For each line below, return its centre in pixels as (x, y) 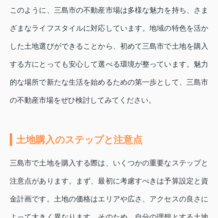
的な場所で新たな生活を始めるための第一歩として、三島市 (109, 82)
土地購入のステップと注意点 (79, 140)
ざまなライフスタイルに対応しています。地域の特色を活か (109, 28)
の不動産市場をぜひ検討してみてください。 (83, 100)
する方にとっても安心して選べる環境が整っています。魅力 (109, 64)
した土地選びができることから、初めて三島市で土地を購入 (109, 46)
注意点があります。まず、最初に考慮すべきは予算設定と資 (109, 181)
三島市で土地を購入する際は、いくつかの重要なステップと (109, 163)
